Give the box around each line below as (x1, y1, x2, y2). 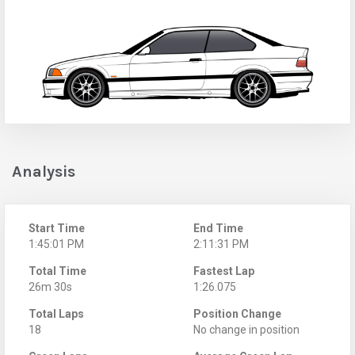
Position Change (193, 307, 281, 320)
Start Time (29, 221, 85, 235)
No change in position (193, 323, 300, 336)
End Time (193, 221, 243, 235)
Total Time (29, 264, 86, 277)
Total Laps (29, 307, 84, 320)
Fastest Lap (193, 264, 254, 277)
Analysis (12, 162, 75, 181)
